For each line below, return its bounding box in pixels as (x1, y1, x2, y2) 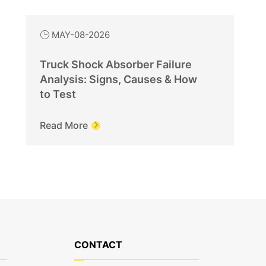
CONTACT (74, 239, 122, 251)
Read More (40, 119, 88, 132)
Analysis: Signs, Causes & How (40, 73, 198, 86)
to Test (40, 88, 77, 101)
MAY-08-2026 (52, 29, 110, 41)
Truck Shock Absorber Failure (40, 58, 192, 71)
